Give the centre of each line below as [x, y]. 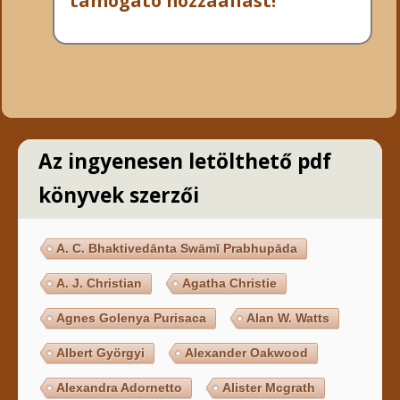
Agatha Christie [230, 283]
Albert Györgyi [101, 353]
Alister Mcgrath [269, 388]
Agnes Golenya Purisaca [132, 318]
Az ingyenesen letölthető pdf [184, 162]
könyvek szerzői [118, 196]
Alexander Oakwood [247, 353]
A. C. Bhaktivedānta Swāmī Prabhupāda [177, 249]
